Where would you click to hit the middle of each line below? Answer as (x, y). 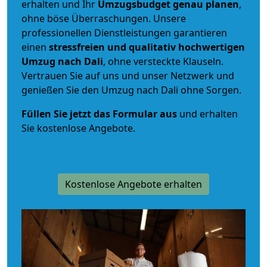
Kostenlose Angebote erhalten (133, 184)
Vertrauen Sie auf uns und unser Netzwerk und (128, 75)
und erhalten (207, 114)
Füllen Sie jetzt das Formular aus (99, 114)
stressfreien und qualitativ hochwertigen (147, 47)
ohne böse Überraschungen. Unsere (104, 18)
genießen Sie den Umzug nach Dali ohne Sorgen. (131, 90)
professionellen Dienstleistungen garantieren (124, 32)
